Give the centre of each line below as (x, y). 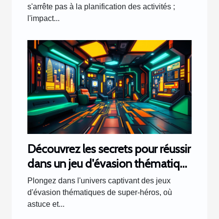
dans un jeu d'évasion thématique (109, 164)
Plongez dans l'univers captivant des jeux (99, 181)
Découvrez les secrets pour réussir (109, 149)
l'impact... (44, 19)
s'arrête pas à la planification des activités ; (101, 7)
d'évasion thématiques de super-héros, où (100, 193)
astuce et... (46, 204)
